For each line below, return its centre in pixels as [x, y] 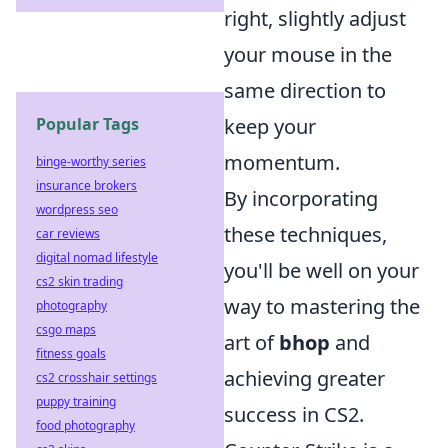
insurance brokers [86, 185]
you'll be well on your [321, 271]
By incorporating [301, 199]
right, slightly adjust [315, 19]
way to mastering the [322, 307]
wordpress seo [77, 209]
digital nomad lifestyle [97, 257]
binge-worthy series [91, 161]
